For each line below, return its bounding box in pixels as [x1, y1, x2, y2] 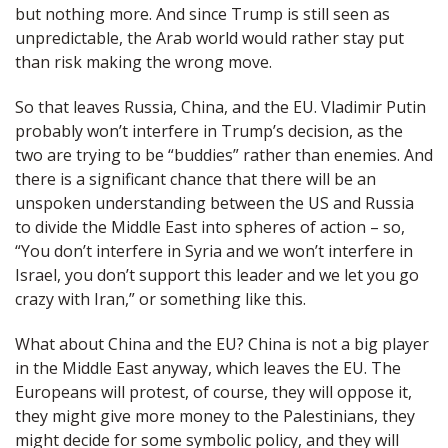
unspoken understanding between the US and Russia [15, 192, 414, 215]
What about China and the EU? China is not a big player [15, 333, 429, 356]
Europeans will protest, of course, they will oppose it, [15, 381, 412, 404]
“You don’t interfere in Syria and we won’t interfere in [15, 240, 413, 263]
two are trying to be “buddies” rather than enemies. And [15, 144, 433, 167]
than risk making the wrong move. [15, 51, 272, 74]
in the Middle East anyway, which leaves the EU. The [15, 357, 401, 380]
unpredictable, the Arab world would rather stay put [15, 27, 404, 50]
